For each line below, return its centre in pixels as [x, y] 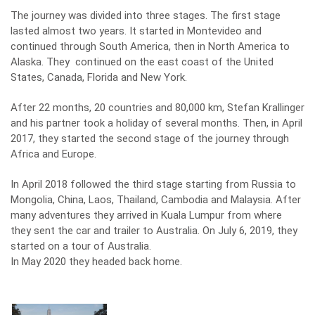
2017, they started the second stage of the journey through [150, 139]
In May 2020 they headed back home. [96, 262]
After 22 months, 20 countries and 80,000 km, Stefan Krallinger [157, 108]
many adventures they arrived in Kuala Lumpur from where [146, 215]
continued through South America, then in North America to [150, 46]
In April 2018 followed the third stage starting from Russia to [153, 184]
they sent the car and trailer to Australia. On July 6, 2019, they [154, 231]
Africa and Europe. [53, 154]
